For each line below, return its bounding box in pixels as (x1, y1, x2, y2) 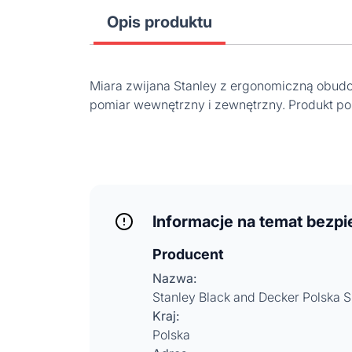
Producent (152, 246, 224, 262)
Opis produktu (107, 13, 212, 31)
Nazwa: (152, 270, 196, 286)
